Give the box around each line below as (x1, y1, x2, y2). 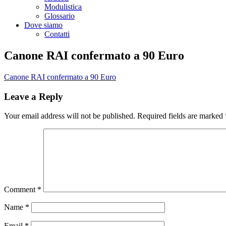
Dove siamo (24, 21, 63, 29)
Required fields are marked (137, 111, 225, 121)
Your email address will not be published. (4, 111, 135, 121)
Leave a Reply (4, 91, 63, 102)
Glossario (44, 12, 75, 20)
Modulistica (44, 3, 82, 11)
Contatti (44, 30, 70, 38)
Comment (4, 185, 37, 194)
